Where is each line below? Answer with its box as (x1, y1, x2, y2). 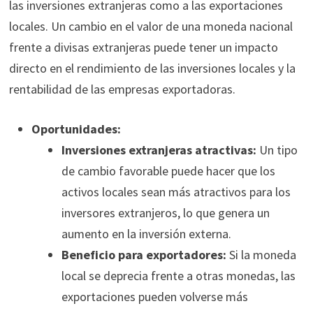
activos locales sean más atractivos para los (61, 184, 291, 201)
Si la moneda (226, 247, 296, 263)
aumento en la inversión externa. (61, 226, 231, 242)
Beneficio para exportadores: (61, 247, 226, 263)
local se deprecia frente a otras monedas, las (61, 268, 296, 284)
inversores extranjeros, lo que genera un (61, 205, 270, 221)
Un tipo (256, 142, 298, 159)
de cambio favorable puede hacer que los (61, 163, 275, 180)
